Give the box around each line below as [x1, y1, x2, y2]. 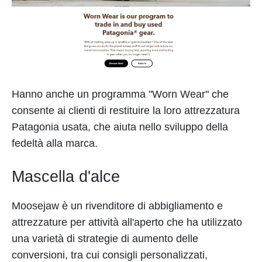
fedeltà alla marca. [12, 137, 98, 150]
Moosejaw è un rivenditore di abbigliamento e [12, 200, 223, 212]
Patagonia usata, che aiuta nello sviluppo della [12, 121, 228, 133]
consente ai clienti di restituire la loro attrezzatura [12, 105, 240, 117]
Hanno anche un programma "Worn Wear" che [12, 88, 229, 101]
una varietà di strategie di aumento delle [12, 233, 198, 245]
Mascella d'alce [12, 168, 120, 186]
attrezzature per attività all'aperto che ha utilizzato [12, 216, 242, 229]
